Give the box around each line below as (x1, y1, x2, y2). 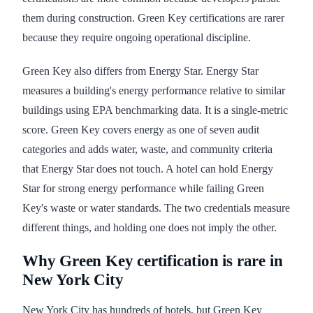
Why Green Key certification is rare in (22, 252, 283, 270)
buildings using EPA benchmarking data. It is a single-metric (22, 104, 288, 117)
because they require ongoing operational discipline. (22, 31, 251, 44)
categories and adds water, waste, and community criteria (22, 143, 272, 156)
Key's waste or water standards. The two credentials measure (22, 202, 290, 214)
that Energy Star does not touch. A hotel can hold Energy (22, 163, 273, 175)
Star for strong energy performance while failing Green (22, 182, 264, 195)
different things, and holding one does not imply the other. (22, 221, 277, 234)
